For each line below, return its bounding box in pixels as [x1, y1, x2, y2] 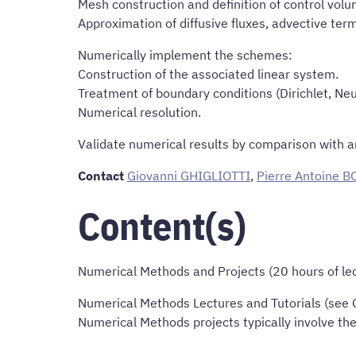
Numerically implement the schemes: [78, 47, 292, 64]
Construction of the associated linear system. [78, 66, 339, 83]
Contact [78, 168, 124, 184]
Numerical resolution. [78, 104, 201, 121]
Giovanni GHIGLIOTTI [127, 168, 250, 184]
